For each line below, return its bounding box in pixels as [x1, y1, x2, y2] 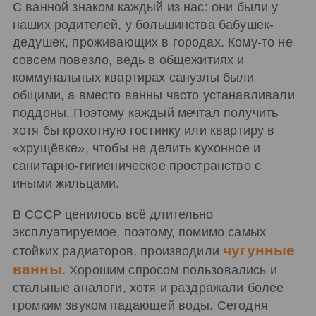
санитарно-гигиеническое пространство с [13, 159, 262, 174]
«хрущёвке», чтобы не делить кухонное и [13, 141, 261, 156]
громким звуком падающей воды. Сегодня [13, 298, 268, 313]
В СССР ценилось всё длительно [13, 207, 214, 222]
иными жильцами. [13, 176, 120, 191]
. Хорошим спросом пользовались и [61, 263, 277, 278]
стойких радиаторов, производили [13, 244, 224, 259]
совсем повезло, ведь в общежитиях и [13, 53, 245, 68]
